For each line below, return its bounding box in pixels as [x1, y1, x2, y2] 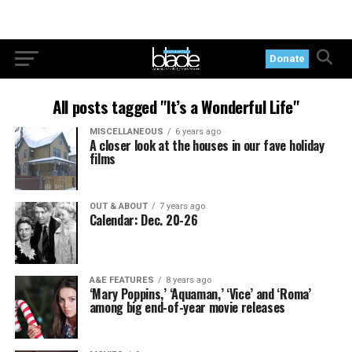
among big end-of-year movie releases [89, 298, 286, 317]
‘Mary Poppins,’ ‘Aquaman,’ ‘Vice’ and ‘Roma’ [89, 284, 311, 304]
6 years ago [174, 126, 221, 137]
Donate [269, 53, 306, 64]
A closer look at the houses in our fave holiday [89, 136, 324, 155]
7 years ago [159, 200, 205, 211]
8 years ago [165, 275, 211, 286]
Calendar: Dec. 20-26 [89, 210, 198, 229]
